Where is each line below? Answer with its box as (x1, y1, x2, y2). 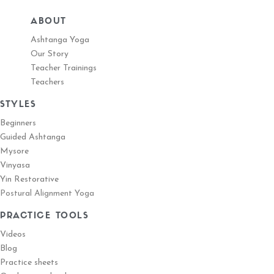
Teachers (31, 77, 64, 87)
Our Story (31, 49, 68, 59)
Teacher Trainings (31, 63, 97, 73)
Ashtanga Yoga (31, 35, 89, 45)
